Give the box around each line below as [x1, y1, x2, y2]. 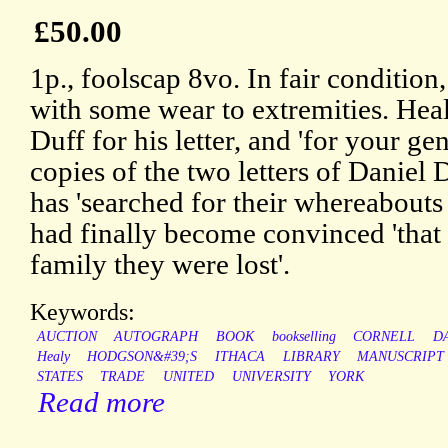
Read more [38, 386, 165, 419]
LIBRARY [282, 349, 340, 365]
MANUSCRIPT [357, 349, 445, 365]
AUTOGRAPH [114, 329, 199, 345]
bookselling [271, 329, 336, 345]
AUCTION [36, 329, 97, 345]
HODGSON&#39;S [87, 349, 198, 365]
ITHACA [214, 349, 265, 365]
